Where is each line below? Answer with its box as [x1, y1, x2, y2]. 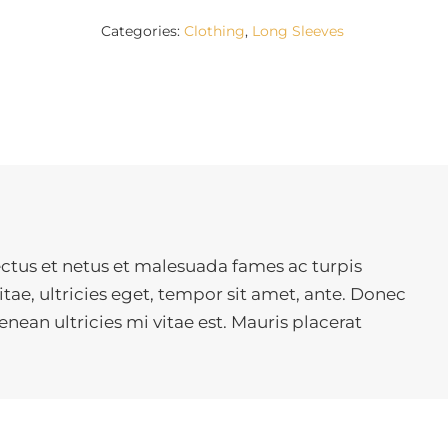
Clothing [184, 22, 246, 41]
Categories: [101, 22, 185, 41]
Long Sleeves [252, 22, 345, 41]
